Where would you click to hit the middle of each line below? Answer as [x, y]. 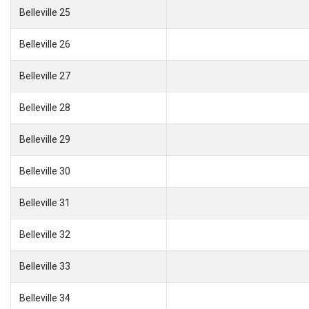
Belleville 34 [45, 298]
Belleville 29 [45, 139]
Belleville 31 [45, 202]
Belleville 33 [45, 266]
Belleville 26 [45, 44]
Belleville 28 [45, 107]
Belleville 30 [45, 171]
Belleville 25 [45, 12]
